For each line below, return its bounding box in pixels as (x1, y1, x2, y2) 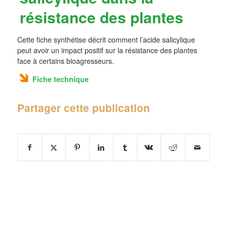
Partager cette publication (17, 100, 150, 115)
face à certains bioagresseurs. (17, 55, 114, 66)
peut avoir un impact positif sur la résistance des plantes (17, 45, 197, 55)
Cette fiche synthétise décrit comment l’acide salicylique (17, 34, 195, 45)
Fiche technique (32, 73, 89, 84)
